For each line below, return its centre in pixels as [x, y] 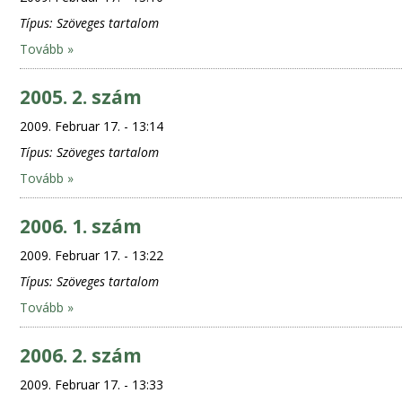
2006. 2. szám [80, 355]
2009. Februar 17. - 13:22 [91, 255]
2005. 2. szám [80, 97]
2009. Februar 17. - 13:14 [91, 126]
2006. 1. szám [80, 226]
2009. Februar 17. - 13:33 [91, 385]
